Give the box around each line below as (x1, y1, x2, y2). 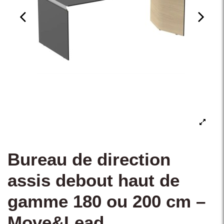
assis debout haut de (7, 170, 179, 191)
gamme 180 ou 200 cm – (7, 191, 205, 212)
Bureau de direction (7, 149, 170, 170)
